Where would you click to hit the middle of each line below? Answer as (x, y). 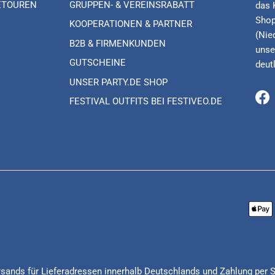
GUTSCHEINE (98, 63)
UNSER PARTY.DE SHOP (119, 82)
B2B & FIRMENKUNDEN (118, 43)
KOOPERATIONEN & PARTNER (131, 24)
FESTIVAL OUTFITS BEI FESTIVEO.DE (146, 102)
